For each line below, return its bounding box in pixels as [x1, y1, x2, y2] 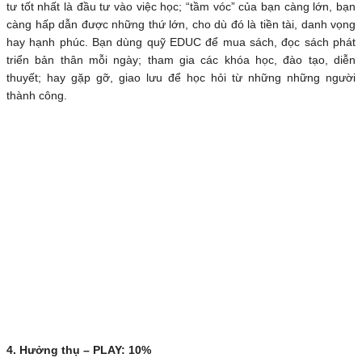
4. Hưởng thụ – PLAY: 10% [6, 343, 151, 357]
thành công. [6, 89, 67, 103]
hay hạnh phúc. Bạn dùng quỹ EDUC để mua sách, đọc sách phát [6, 36, 356, 49]
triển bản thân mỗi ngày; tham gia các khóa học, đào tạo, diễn [6, 53, 356, 67]
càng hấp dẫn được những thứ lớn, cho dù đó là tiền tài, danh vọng [6, 18, 356, 32]
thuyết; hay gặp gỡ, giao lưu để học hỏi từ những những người [6, 71, 356, 85]
